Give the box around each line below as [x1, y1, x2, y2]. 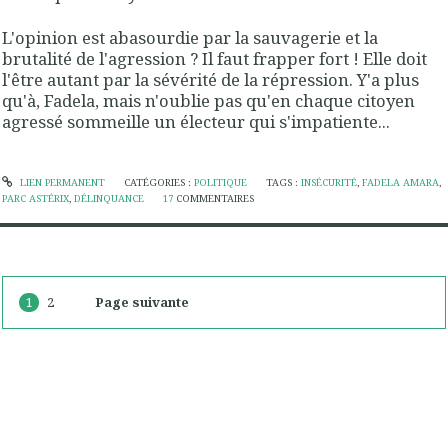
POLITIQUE [193, 175, 247, 189]
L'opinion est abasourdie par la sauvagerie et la [2, 25, 378, 49]
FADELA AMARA [362, 175, 440, 189]
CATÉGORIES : [123, 175, 194, 189]
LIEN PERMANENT [16, 175, 105, 189]
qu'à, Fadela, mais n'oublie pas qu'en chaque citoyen [2, 88, 415, 112]
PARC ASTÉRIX [2, 191, 69, 205]
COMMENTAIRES [176, 191, 255, 205]
